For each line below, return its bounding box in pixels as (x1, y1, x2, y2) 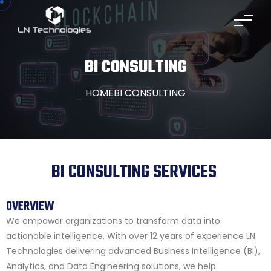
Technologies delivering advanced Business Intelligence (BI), (6, 245, 260, 257)
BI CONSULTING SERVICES (51, 158, 217, 186)
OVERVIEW (6, 197, 54, 216)
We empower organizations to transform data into (6, 215, 220, 227)
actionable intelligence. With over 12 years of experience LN (6, 230, 255, 242)
